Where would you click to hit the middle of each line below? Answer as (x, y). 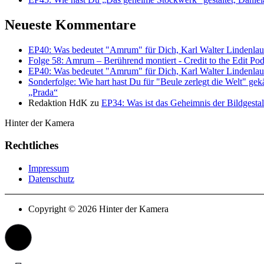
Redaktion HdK (58, 103)
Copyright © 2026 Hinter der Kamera (98, 209)
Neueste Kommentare (70, 24)
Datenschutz (51, 179)
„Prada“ (43, 92)
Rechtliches (32, 146)
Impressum (49, 169)
